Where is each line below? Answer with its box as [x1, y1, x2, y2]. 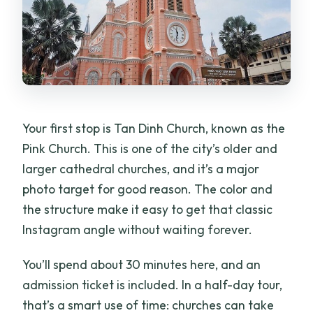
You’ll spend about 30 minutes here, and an [22, 256, 261, 272]
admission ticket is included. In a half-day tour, [22, 276, 283, 293]
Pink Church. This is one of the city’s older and [22, 140, 278, 156]
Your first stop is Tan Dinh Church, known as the [22, 119, 286, 136]
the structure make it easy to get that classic [22, 201, 273, 217]
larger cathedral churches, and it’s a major [22, 160, 260, 177]
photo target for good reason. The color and [22, 180, 273, 197]
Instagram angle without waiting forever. [22, 221, 253, 238]
